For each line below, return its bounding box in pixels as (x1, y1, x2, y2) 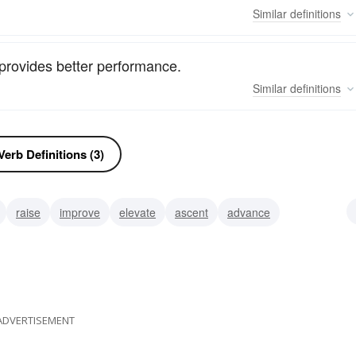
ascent (175, 204, 208, 221)
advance (227, 204, 270, 221)
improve (60, 204, 100, 221)
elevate (119, 204, 156, 221)
